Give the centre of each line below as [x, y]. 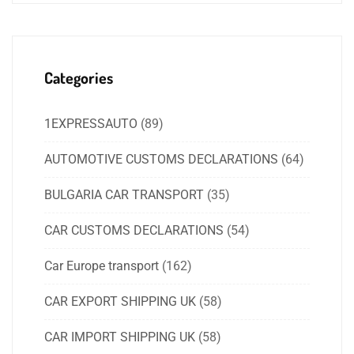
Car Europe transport [102, 266]
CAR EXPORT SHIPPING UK [120, 302]
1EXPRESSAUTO [91, 124]
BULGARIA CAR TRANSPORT [124, 195]
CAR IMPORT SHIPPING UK [120, 337]
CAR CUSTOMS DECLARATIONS [134, 231]
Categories [79, 78]
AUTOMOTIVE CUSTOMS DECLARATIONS [161, 160]
